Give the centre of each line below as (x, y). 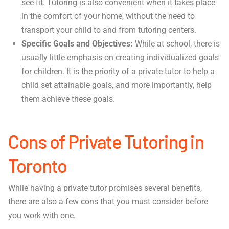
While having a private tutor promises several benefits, (105, 188)
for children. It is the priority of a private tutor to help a (118, 72)
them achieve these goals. (68, 99)
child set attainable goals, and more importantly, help (117, 85)
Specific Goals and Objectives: (78, 44)
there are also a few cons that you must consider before (108, 202)
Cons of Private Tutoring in (106, 141)
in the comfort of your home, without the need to (108, 16)
